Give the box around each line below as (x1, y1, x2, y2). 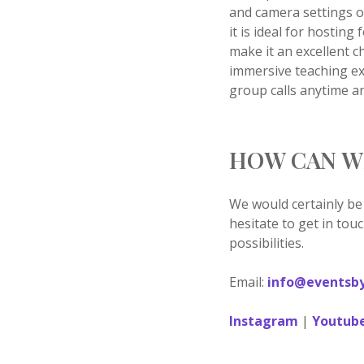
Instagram (229, 312, 302, 330)
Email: (229, 273, 268, 291)
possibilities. (229, 234, 305, 252)
